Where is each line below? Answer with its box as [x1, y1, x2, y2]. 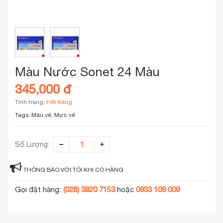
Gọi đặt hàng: [15, 185, 63, 194]
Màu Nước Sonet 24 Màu [15, 64, 160, 79]
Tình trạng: [15, 98, 46, 106]
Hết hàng [46, 98, 72, 106]
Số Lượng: [15, 140, 49, 148]
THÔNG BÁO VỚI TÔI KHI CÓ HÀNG [23, 166, 123, 173]
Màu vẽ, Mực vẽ [31, 111, 75, 118]
